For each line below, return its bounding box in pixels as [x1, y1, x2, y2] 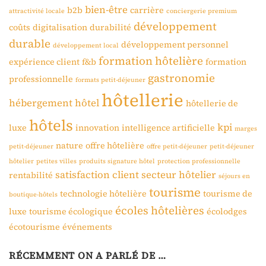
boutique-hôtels [9, 190, 58, 199]
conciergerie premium [166, 7, 237, 16]
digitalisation [33, 21, 87, 34]
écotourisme [9, 221, 60, 233]
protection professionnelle [157, 157, 240, 166]
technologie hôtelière [60, 188, 147, 200]
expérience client [9, 56, 80, 68]
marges [235, 124, 257, 134]
